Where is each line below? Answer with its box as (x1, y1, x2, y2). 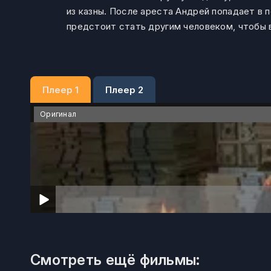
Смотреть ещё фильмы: (30, 251, 200, 269)
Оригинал (40, 109, 77, 119)
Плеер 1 (42, 83, 79, 96)
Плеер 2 (105, 83, 144, 96)
